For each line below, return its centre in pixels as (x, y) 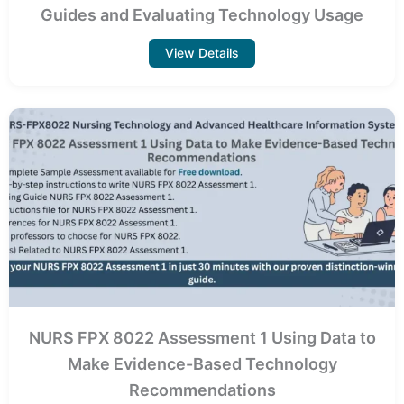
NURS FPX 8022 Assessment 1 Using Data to (202, 337)
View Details (202, 52)
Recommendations (202, 390)
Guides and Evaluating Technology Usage (202, 14)
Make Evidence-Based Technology (202, 363)
